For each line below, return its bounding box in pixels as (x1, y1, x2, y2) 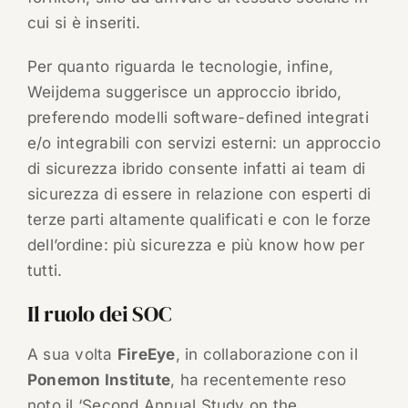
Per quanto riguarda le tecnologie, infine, (26, 57, 334, 76)
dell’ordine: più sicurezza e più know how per (26, 236, 364, 255)
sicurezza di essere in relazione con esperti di (26, 185, 372, 204)
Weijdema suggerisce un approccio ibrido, (26, 83, 342, 102)
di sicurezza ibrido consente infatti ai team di (26, 159, 366, 178)
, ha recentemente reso (170, 371, 347, 390)
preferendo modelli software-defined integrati (26, 108, 369, 127)
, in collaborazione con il (175, 345, 358, 364)
